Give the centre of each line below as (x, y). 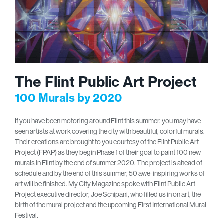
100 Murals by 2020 (69, 98)
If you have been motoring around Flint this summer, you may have (108, 121)
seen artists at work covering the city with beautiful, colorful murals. (110, 132)
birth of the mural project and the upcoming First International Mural (111, 205)
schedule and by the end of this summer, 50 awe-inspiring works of (110, 173)
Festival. (27, 215)
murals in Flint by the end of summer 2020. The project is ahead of (109, 163)
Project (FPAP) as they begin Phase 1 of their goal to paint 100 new (108, 153)
